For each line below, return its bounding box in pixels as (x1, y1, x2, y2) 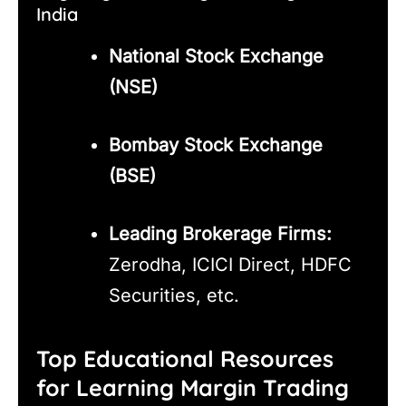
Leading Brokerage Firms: (109, 222, 332, 245)
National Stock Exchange (109, 44, 324, 67)
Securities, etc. (109, 284, 239, 306)
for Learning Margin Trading (36, 373, 349, 402)
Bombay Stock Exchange (109, 133, 323, 156)
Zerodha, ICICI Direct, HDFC (109, 253, 352, 275)
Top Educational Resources (36, 344, 333, 373)
